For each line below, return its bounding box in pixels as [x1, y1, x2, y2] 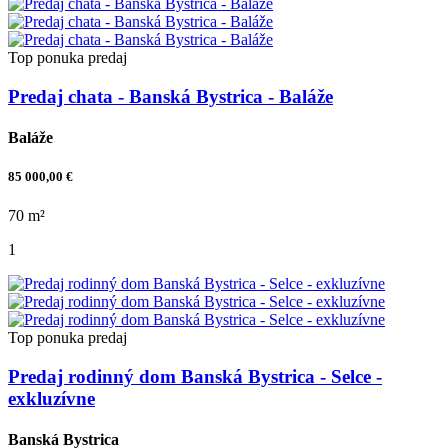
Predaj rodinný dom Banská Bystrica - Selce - [8, 366, 382, 388]
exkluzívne [8, 388, 95, 410]
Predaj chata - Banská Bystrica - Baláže [8, 85, 333, 107]
